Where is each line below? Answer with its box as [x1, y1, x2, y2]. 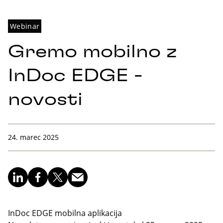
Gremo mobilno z [8, 43, 177, 61]
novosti [8, 91, 83, 109]
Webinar [10, 21, 40, 31]
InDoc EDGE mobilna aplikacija [8, 208, 122, 219]
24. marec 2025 [8, 132, 59, 142]
